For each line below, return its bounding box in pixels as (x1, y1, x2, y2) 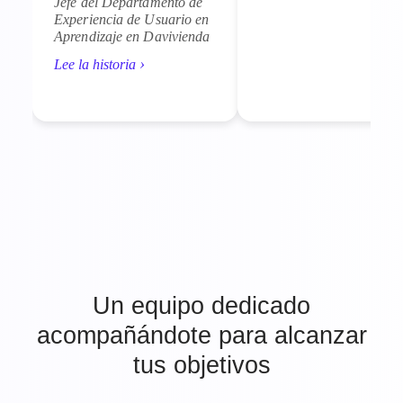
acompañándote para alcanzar (36, 322, 367, 350)
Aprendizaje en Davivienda (54, 29, 210, 45)
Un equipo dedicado (93, 292, 310, 320)
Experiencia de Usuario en (54, 12, 210, 28)
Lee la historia (54, 57, 139, 73)
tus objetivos (132, 352, 271, 380)
